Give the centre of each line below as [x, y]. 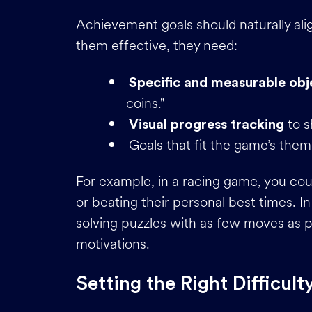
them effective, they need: [157, 46]
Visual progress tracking [206, 124]
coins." [145, 103]
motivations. [113, 244]
